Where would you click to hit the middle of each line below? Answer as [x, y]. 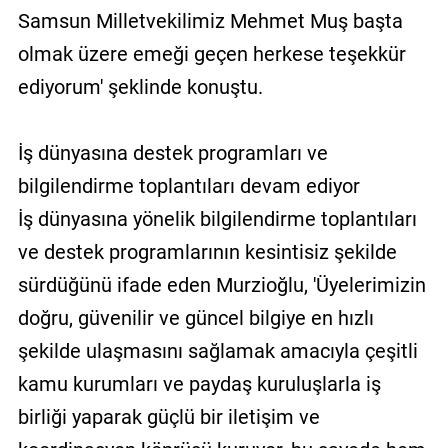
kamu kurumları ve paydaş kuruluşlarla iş [199, 383]
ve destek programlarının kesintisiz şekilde [207, 251]
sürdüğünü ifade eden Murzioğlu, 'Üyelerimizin [221, 284]
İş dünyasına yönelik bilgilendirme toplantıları [217, 218]
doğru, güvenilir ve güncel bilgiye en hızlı [195, 317]
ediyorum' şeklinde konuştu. [140, 86]
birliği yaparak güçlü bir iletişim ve [168, 416]
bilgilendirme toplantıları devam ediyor [188, 185]
